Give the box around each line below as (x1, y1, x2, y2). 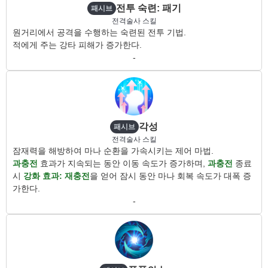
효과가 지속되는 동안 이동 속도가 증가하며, (38, 159, 208, 168)
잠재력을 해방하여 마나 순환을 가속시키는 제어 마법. (13, 146, 214, 156)
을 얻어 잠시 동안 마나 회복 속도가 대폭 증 (90, 171, 251, 181)
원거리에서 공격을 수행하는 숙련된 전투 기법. (13, 28, 186, 37)
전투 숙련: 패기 (115, 3, 181, 13)
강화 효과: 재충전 (23, 171, 90, 181)
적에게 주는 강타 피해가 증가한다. (13, 40, 142, 50)
